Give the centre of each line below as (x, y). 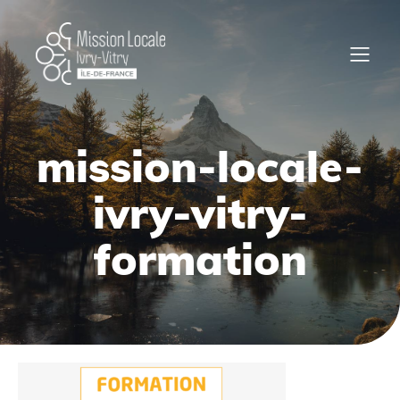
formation (200, 259)
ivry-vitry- (200, 212)
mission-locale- (200, 166)
